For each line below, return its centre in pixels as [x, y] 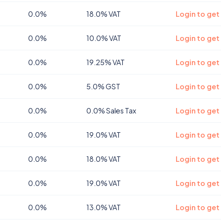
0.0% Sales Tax [111, 110]
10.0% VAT [104, 38]
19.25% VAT [106, 62]
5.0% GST [103, 86]
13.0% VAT [104, 207]
